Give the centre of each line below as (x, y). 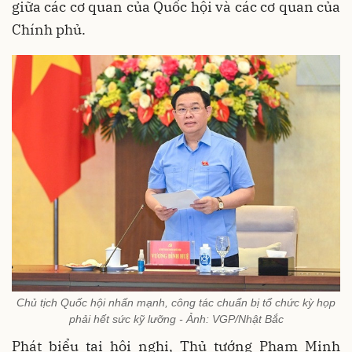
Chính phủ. (49, 29)
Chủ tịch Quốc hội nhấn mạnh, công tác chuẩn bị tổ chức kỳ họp (176, 302)
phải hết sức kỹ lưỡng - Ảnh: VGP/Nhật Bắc (176, 319)
